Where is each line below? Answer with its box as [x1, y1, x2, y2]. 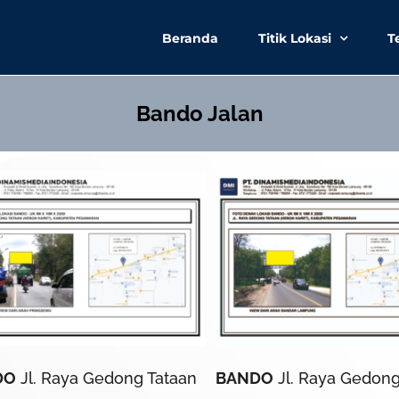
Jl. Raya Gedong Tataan [16, 368, 197, 387]
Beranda [162, 29, 218, 46]
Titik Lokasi [258, 29, 331, 46]
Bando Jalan [135, 100, 264, 126]
